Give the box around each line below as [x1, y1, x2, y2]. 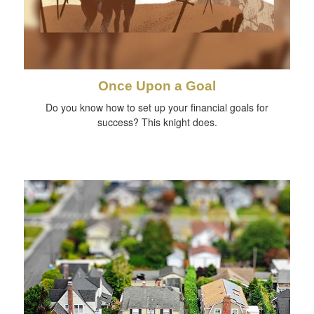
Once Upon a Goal [98, 78, 216, 94]
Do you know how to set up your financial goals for [46, 100, 268, 115]
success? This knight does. [97, 115, 217, 130]
